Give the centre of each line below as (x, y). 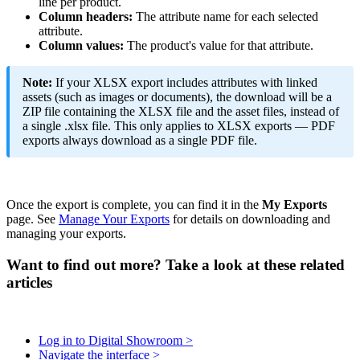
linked (302, 82)
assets (37, 96)
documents (178, 96)
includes (187, 82)
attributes (234, 82)
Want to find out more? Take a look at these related (176, 264)
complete (125, 204)
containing (90, 111)
